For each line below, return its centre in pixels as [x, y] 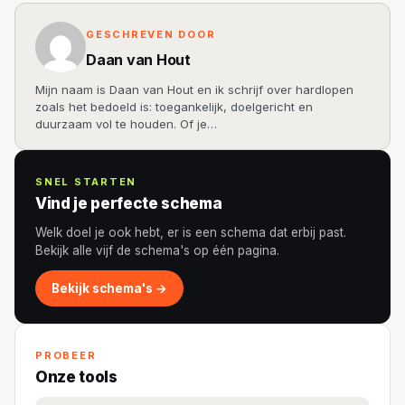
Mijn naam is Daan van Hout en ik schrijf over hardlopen [194, 90]
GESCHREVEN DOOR [151, 35]
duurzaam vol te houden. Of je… [126, 124]
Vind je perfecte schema [129, 204]
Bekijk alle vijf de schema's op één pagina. [157, 251]
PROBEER [66, 356]
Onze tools [76, 377]
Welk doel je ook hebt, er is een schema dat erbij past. [191, 233]
